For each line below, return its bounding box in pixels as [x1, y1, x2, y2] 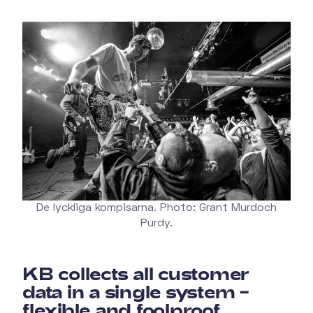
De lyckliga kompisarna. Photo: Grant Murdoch [36, 203, 277, 214]
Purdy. [140, 219, 173, 229]
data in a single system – [22, 282, 249, 303]
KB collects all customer [22, 263, 250, 284]
